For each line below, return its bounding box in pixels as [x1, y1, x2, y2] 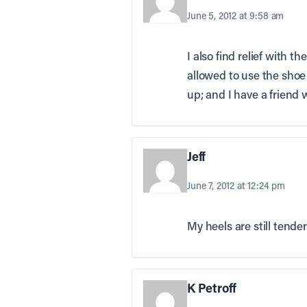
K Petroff [187, 280, 236, 297]
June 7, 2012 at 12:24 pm [187, 179, 286, 193]
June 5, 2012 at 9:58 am [187, 9, 284, 23]
